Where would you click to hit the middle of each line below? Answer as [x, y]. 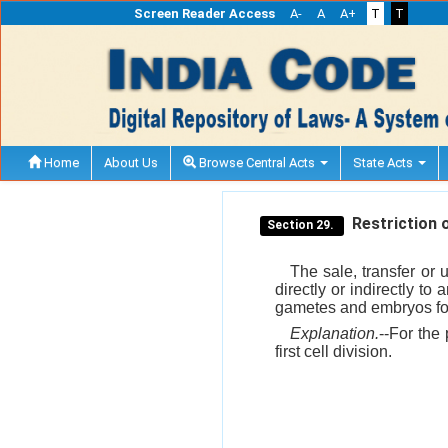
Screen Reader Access [204, 13]
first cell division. [333, 351]
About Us [131, 162]
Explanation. [334, 333]
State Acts [384, 162]
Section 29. [302, 224]
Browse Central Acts [257, 162]
